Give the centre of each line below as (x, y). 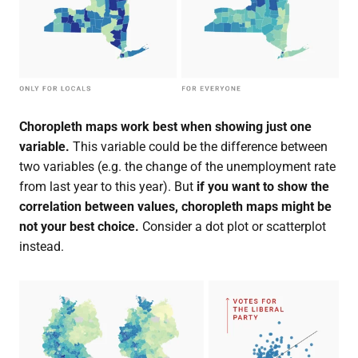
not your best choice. (79, 227)
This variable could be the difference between (198, 147)
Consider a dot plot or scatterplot (232, 227)
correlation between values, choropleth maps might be (175, 207)
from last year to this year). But (107, 187)
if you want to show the (263, 187)
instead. (41, 247)
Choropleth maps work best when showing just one (165, 127)
